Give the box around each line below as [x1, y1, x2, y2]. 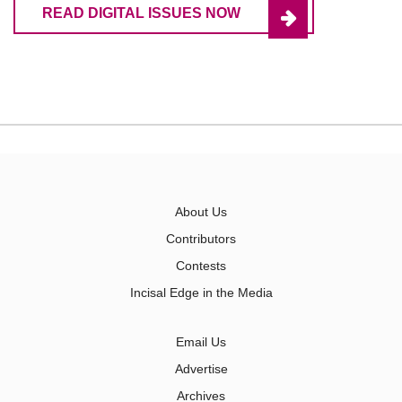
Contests [176, 258, 226, 274]
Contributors [166, 232, 236, 247]
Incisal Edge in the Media [129, 285, 273, 301]
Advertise [174, 362, 228, 377]
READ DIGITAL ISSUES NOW [42, 5, 240, 22]
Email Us [176, 335, 226, 350]
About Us [175, 205, 227, 220]
